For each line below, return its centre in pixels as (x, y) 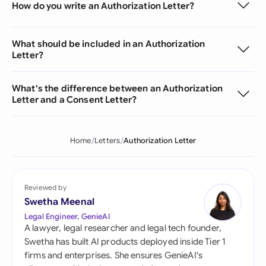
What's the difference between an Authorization (117, 88)
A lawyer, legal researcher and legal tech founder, (123, 228)
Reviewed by (45, 187)
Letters (107, 141)
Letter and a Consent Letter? (75, 99)
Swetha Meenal (60, 202)
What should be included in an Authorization (109, 44)
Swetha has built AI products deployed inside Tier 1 (125, 242)
